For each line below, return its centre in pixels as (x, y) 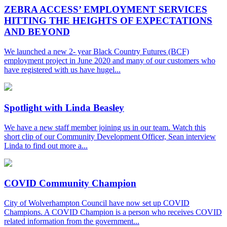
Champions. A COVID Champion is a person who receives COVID (113, 212)
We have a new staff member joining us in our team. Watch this (105, 127)
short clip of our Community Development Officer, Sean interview (110, 136)
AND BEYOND (37, 32)
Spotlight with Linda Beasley (64, 107)
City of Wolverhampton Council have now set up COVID (97, 203)
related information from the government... (72, 221)
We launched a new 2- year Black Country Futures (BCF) (97, 52)
